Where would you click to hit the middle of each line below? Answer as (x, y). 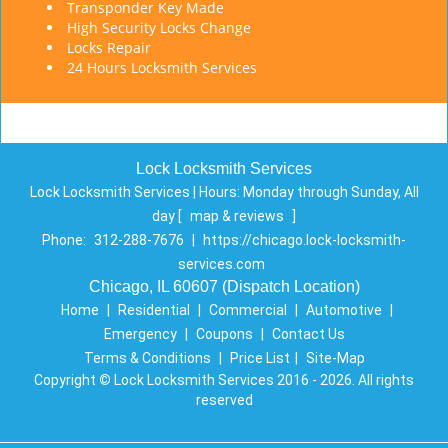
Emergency (140, 334)
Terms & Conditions (147, 358)
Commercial (247, 310)
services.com (221, 264)
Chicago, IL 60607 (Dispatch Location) (224, 286)
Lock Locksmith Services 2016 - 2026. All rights (262, 380)
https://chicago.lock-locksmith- (304, 240)
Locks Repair (109, 47)
